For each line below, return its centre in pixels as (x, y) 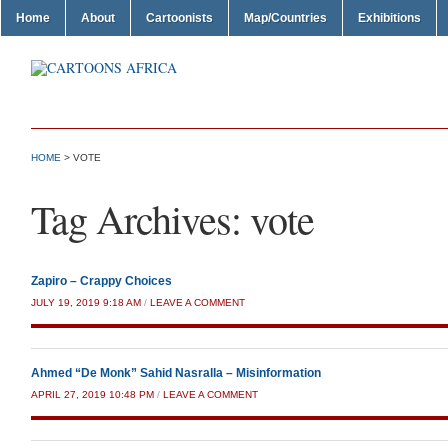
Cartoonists (179, 18)
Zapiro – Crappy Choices (101, 281)
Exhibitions (389, 18)
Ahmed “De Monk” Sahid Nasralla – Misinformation (176, 373)
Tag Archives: (140, 218)
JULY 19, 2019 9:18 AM (86, 302)
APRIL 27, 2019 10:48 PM (92, 394)
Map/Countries (285, 18)
